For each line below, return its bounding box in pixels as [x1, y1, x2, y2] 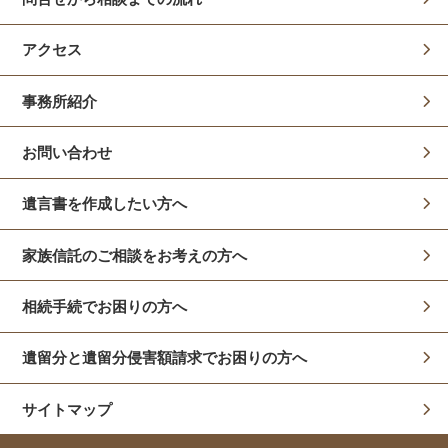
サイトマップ [22, 400, 113, 418]
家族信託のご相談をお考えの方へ [22, 246, 248, 264]
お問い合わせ [22, 144, 113, 162]
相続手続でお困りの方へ [22, 298, 188, 316]
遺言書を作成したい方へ [22, 195, 188, 213]
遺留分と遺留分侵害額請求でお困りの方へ [22, 349, 308, 367]
